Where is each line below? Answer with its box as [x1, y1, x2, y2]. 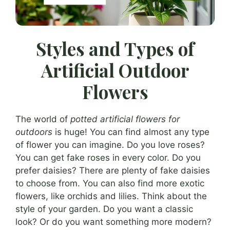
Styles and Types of [36, 36, 194, 61]
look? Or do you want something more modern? [15, 216, 212, 227]
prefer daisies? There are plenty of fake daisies [15, 165, 210, 176]
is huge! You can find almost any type [52, 126, 209, 137]
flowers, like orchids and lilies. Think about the [15, 190, 207, 201]
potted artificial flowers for [70, 113, 180, 124]
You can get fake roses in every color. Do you [15, 152, 201, 163]
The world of [15, 113, 70, 124]
